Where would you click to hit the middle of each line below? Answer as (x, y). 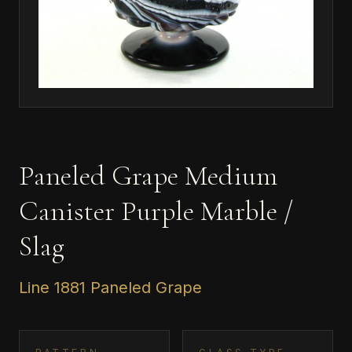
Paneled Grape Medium (148, 176)
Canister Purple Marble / (156, 211)
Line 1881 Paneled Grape (110, 288)
